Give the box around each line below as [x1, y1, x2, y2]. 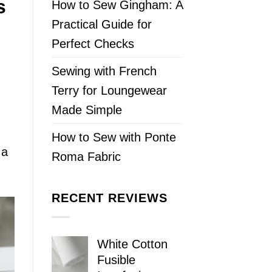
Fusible [97, 253, 135, 267]
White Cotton [97, 237, 168, 251]
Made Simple [51, 103, 122, 117]
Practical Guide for [51, 18, 152, 32]
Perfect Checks [51, 37, 134, 51]
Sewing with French [51, 64, 157, 78]
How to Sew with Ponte [51, 131, 176, 144]
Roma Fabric [51, 150, 121, 164]
